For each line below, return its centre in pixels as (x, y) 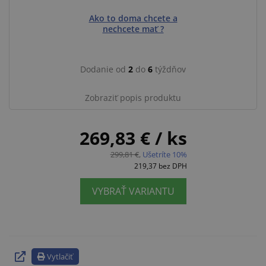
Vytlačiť (60, 257)
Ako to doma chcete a (133, 18)
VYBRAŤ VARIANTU (133, 191)
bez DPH (172, 166)
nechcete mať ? (133, 28)
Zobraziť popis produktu (133, 97)
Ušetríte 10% (164, 154)
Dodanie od (104, 69)
